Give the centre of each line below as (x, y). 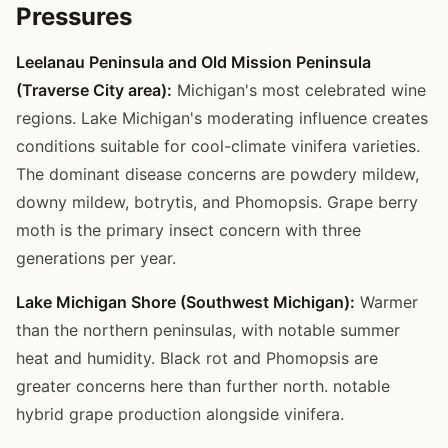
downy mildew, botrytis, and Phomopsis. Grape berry (217, 201)
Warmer (386, 301)
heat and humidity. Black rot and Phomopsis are (197, 357)
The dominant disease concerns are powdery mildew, (217, 173)
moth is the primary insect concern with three (188, 229)
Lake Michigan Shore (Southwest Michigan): (185, 301)
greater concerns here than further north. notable (203, 385)
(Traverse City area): (94, 89)
